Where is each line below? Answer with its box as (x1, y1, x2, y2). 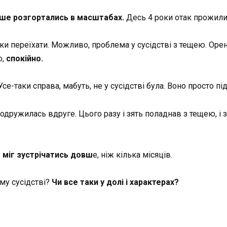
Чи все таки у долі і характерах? (50, 177, 179, 187)
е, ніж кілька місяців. (93, 149, 172, 160)
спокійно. (6, 54, 43, 64)
